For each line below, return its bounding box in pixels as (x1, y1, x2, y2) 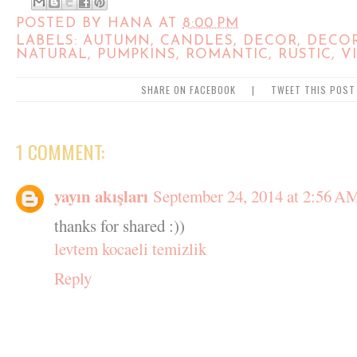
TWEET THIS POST (270, 83, 355, 96)
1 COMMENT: (16, 136, 104, 166)
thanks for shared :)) (54, 214, 185, 237)
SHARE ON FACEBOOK (140, 83, 236, 96)
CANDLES (160, 34, 233, 48)
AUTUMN (83, 34, 151, 48)
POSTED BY (16, 17, 108, 30)
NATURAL (16, 48, 88, 61)
